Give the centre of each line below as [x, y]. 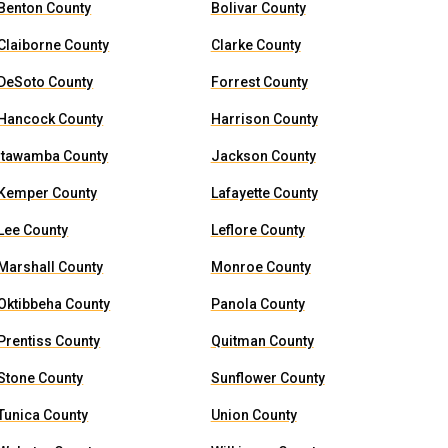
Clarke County [255, 45]
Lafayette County [264, 193]
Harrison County [264, 119]
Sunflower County [267, 378]
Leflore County [257, 230]
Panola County [257, 304]
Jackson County [263, 156]
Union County [253, 415]
